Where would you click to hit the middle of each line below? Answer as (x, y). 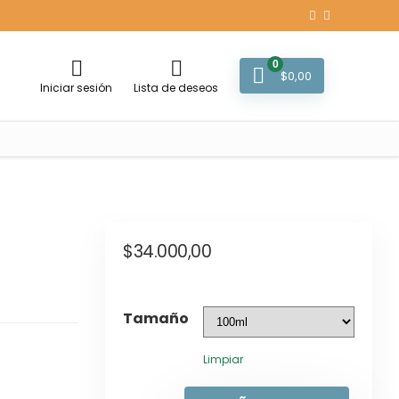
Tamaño (156, 318)
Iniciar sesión (76, 88)
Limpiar (223, 359)
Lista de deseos (176, 88)
